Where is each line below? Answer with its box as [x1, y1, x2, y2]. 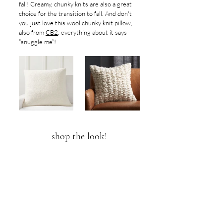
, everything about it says [58, 28, 128, 36]
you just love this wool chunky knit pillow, [19, 18, 134, 27]
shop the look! [52, 130, 107, 142]
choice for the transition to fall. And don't [19, 9, 133, 17]
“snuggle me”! [19, 37, 56, 46]
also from [19, 28, 46, 36]
